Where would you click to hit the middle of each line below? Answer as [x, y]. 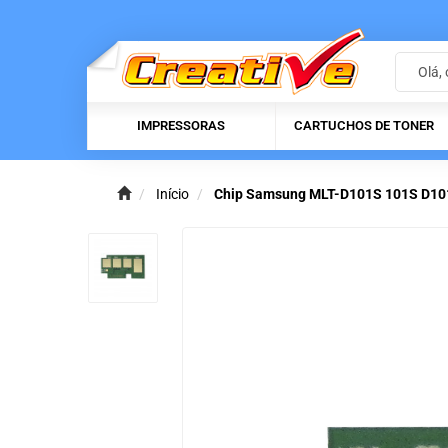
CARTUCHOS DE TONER [364, 126]
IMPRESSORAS [181, 126]
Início [172, 194]
